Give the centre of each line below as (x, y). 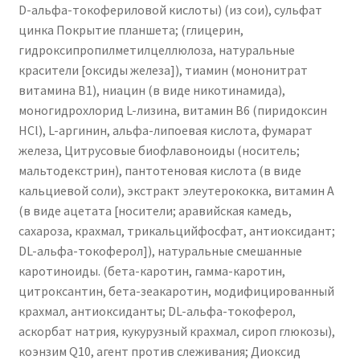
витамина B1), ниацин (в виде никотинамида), (151, 90)
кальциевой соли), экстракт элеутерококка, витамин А (176, 191)
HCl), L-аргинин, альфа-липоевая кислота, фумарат (165, 131)
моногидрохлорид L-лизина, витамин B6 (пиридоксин (172, 110)
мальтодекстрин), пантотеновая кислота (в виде (160, 171)
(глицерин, (212, 30)
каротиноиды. (59, 271)
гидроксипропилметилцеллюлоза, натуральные (156, 50)
